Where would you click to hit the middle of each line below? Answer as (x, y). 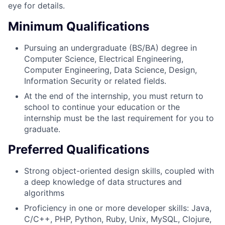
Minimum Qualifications (79, 26)
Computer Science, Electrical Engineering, (104, 59)
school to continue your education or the (102, 107)
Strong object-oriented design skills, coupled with (119, 171)
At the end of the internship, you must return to (114, 96)
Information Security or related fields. (95, 81)
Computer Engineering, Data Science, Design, (110, 70)
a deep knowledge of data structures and (103, 182)
